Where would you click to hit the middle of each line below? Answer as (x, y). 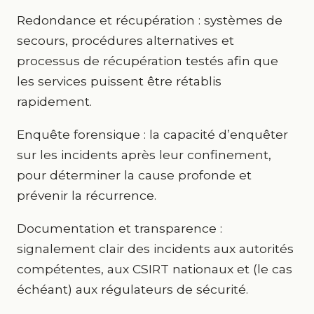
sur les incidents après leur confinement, (144, 155)
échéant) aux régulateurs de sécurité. (132, 289)
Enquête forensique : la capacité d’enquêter (152, 134)
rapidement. (54, 101)
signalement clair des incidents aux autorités (155, 248)
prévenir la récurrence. (87, 195)
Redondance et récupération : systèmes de (150, 20)
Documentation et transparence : (120, 228)
